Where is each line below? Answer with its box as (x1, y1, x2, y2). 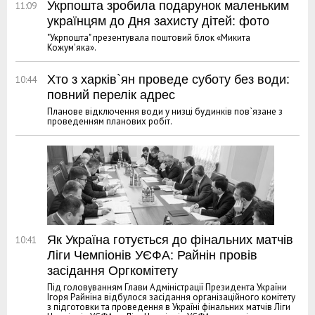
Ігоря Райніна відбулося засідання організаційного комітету (47, 290, 295, 303)
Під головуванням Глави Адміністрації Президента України (47, 281, 287, 293)
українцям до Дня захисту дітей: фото (47, 13, 269, 28)
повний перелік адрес (47, 87, 175, 102)
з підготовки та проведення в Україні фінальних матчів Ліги (47, 300, 290, 313)
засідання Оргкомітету (47, 263, 178, 278)
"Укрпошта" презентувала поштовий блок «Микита (47, 31, 250, 44)
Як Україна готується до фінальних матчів (47, 232, 293, 247)
